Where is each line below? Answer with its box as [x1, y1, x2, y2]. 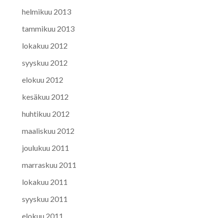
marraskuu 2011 [21, 160, 76, 169]
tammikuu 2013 [21, 23, 74, 33]
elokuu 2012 [21, 74, 63, 84]
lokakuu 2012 [21, 40, 68, 50]
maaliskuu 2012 [21, 126, 74, 135]
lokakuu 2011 [21, 177, 68, 186]
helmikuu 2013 [21, 6, 71, 16]
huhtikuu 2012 [21, 109, 70, 118]
